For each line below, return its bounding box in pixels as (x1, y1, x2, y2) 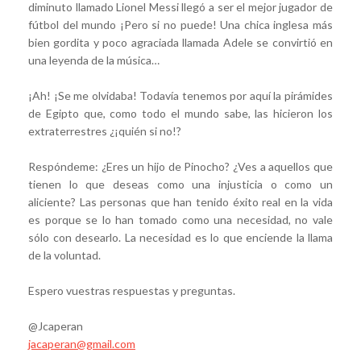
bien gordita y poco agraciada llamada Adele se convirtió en (28, 35, 333, 49)
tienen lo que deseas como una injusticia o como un (28, 176, 333, 191)
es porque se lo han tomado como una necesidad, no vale (28, 212, 333, 226)
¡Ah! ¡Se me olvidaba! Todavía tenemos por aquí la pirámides (28, 88, 333, 102)
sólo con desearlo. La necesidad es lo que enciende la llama (28, 230, 333, 244)
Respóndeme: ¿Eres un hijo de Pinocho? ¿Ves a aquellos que (28, 159, 333, 173)
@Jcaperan (28, 318, 83, 333)
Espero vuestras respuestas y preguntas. (28, 283, 235, 297)
